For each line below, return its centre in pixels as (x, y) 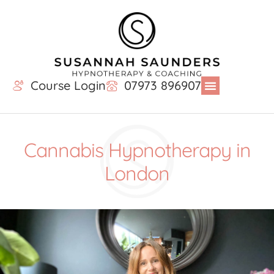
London (137, 173)
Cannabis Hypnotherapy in (137, 150)
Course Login (68, 85)
